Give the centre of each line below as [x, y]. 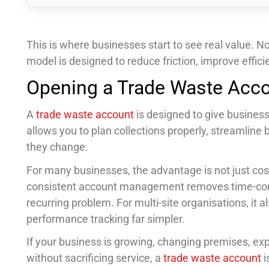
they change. [57, 147]
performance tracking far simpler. [106, 219]
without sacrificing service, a [95, 258]
